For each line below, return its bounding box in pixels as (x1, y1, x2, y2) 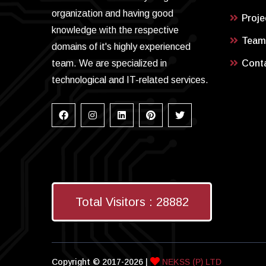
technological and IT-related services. (52, 75, 208, 85)
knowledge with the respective (52, 25, 179, 36)
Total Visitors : (75, 195, 156, 209)
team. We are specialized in (52, 58, 167, 69)
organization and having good (52, 8, 173, 19)
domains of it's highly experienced (52, 42, 191, 52)
